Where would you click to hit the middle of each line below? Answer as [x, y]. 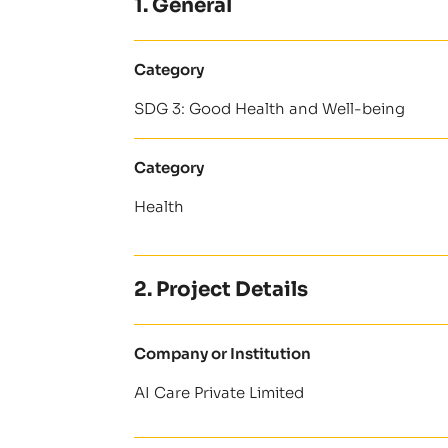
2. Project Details [221, 289]
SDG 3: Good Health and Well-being [270, 108]
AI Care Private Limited [219, 392]
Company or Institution [223, 353]
